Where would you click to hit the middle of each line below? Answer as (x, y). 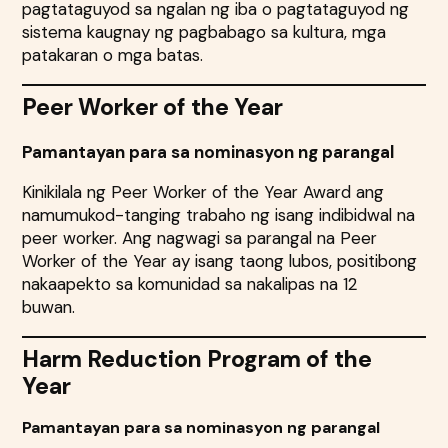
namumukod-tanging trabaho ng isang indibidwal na (219, 214)
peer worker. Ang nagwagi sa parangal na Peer (200, 237)
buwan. (54, 306)
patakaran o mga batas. (120, 54)
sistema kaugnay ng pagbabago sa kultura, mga (204, 31)
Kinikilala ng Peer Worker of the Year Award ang (203, 191)
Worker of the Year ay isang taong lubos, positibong (220, 260)
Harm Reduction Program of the (197, 358)
